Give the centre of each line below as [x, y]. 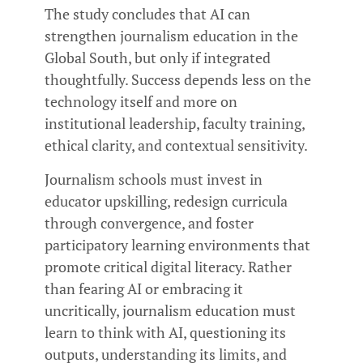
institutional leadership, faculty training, [175, 124]
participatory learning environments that [177, 244]
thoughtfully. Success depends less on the [178, 80]
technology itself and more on [141, 102]
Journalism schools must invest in [154, 179]
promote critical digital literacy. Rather [168, 266]
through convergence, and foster [149, 222]
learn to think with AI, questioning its [165, 332]
